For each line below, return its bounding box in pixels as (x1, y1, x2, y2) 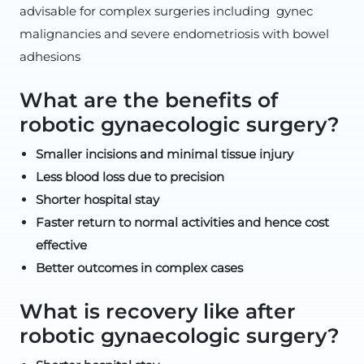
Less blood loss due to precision (36, 169, 224, 184)
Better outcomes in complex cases (36, 260, 243, 275)
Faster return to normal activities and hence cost (36, 214, 329, 230)
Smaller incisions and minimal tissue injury (36, 146, 293, 162)
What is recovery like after (19, 299, 296, 323)
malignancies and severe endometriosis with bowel (19, 26, 329, 41)
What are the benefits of (19, 88, 278, 112)
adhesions (19, 49, 80, 64)
